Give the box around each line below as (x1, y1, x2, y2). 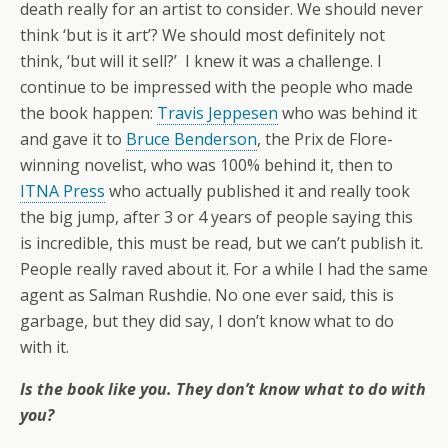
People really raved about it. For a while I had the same (20, 258, 428, 281)
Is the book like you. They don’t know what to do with (20, 378, 426, 401)
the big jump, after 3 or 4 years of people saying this (20, 206, 413, 229)
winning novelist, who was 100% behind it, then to (20, 154, 393, 177)
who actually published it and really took (105, 180, 410, 203)
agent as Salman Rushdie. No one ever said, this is (20, 284, 394, 307)
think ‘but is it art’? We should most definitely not (20, 24, 385, 47)
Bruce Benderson (126, 128, 257, 151)
